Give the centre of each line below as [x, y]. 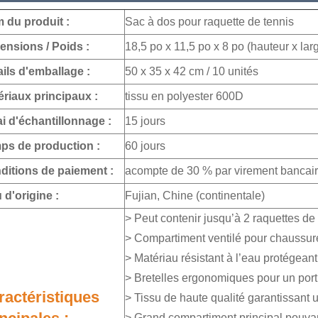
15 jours [145, 121]
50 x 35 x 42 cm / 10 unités [192, 71]
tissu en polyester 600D [184, 96]
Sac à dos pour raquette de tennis [209, 22]
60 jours [145, 146]
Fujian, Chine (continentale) [195, 196]
